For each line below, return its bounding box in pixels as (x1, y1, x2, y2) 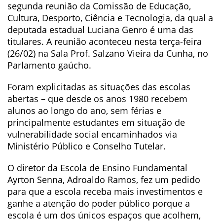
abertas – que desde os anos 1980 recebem (7, 92, 187, 105)
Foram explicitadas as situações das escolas (7, 80, 190, 93)
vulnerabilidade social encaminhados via (7, 128, 177, 140)
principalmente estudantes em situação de (7, 116, 185, 128)
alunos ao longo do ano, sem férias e (7, 104, 161, 116)
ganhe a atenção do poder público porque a (7, 197, 190, 209)
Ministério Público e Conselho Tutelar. (7, 140, 166, 152)
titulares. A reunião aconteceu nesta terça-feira (7, 35, 202, 47)
